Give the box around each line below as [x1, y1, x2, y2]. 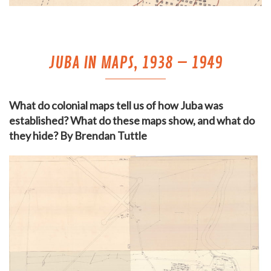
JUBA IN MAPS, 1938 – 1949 [48, 53, 223, 73]
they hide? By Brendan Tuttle [9, 129, 147, 142]
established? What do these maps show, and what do [9, 114, 255, 127]
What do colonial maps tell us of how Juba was [9, 99, 223, 112]
